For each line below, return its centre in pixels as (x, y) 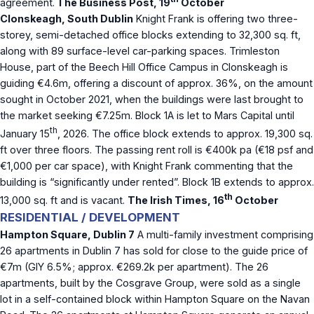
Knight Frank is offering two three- (216, 18)
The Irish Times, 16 (176, 200)
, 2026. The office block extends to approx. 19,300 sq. (185, 133)
